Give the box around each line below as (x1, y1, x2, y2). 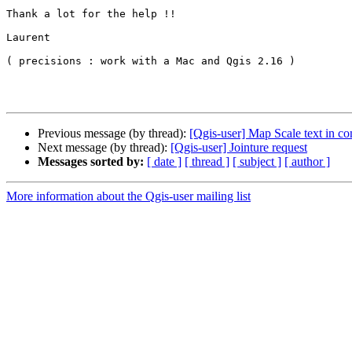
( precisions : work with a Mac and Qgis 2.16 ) (6, 55, 295, 68)
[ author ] (284, 155, 330, 169)
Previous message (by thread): (38, 126, 189, 141)
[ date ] (147, 155, 181, 169)
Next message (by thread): (38, 141, 170, 155)
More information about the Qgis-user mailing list (6, 189, 251, 203)
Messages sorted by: (38, 155, 144, 169)
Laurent (6, 31, 50, 44)
